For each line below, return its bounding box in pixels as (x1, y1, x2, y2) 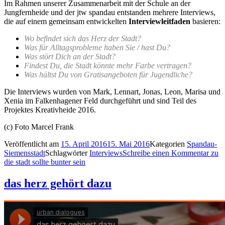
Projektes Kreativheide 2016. (4, 105, 96, 115)
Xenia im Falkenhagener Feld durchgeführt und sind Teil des (4, 96, 196, 105)
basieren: (192, 17, 220, 26)
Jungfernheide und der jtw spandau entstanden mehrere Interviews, (4, 8, 215, 17)
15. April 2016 (61, 140, 107, 149)
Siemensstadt (4, 149, 45, 158)
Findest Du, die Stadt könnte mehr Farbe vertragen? (24, 61, 191, 70)
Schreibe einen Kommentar (123, 149, 209, 158)
